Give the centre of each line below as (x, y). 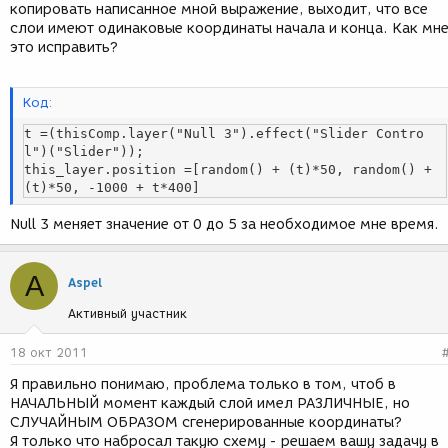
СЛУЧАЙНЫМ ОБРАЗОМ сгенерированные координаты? (206, 422)
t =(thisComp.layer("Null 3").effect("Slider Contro (224, 133)
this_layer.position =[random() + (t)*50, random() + (228, 169)
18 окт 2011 (49, 352)
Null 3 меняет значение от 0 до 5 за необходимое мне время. (224, 224)
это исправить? (64, 47)
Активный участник (127, 313)
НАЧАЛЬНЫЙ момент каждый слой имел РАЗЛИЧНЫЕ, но (210, 403)
